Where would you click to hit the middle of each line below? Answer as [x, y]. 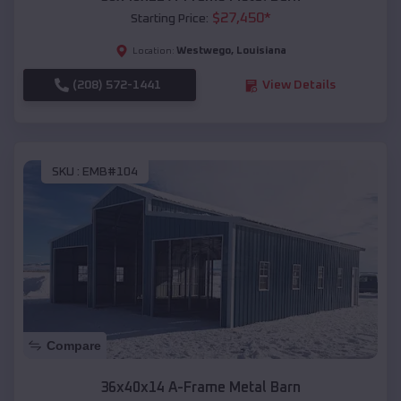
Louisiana [261, 51]
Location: [153, 51]
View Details [299, 85]
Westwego [203, 51]
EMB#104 [110, 171]
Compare [74, 346]
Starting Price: [169, 19]
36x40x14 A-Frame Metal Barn [200, 388]
